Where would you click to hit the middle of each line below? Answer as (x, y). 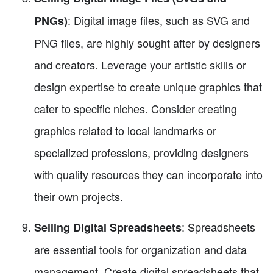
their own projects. (79, 197)
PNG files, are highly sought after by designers (147, 43)
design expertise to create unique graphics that (148, 87)
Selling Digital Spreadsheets (108, 228)
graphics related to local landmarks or (125, 131)
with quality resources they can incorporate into (148, 175)
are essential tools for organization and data (140, 250)
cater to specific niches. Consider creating (136, 109)
